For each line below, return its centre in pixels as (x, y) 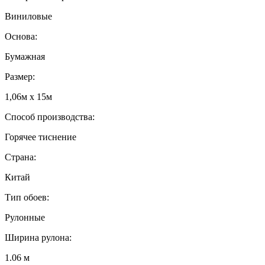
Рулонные (25, 217)
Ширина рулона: (38, 237)
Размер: (20, 76)
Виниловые (28, 16)
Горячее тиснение (41, 137)
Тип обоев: (27, 197)
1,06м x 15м (28, 96)
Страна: (20, 157)
